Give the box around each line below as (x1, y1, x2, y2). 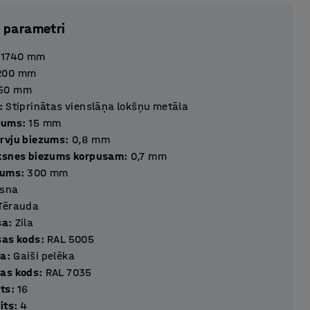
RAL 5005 (47, 232, 95, 246)
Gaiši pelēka (13, 249, 75, 262)
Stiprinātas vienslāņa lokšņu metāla (6, 100, 189, 113)
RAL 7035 (45, 266, 92, 279)
